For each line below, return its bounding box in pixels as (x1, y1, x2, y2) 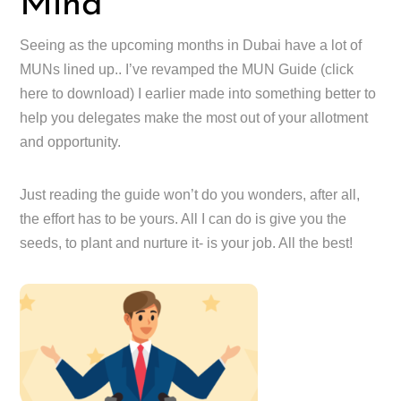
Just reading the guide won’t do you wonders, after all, (20, 187, 361, 203)
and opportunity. (20, 134, 122, 150)
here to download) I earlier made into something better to (20, 86, 377, 102)
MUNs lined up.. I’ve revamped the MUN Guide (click (20, 62, 354, 78)
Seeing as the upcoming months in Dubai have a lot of (20, 38, 363, 54)
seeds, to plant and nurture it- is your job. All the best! (20, 235, 354, 252)
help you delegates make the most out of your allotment (20, 110, 369, 126)
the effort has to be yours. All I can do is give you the (20, 211, 347, 227)
